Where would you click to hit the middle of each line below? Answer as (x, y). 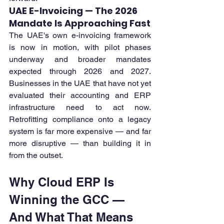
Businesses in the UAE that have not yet (80, 83)
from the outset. (36, 155)
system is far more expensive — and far (80, 131)
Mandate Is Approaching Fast (80, 23)
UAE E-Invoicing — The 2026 (74, 11)
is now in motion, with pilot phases (80, 47)
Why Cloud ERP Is (63, 182)
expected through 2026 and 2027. (80, 71)
